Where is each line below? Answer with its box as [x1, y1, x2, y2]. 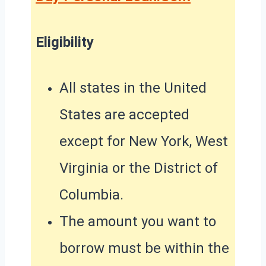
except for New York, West [59, 132, 228, 150]
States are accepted [59, 106, 189, 123]
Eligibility [36, 33, 94, 50]
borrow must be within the [59, 239, 229, 256]
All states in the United [59, 79, 207, 96]
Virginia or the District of [59, 159, 218, 176]
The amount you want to [59, 213, 216, 230]
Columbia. [59, 186, 123, 203]
